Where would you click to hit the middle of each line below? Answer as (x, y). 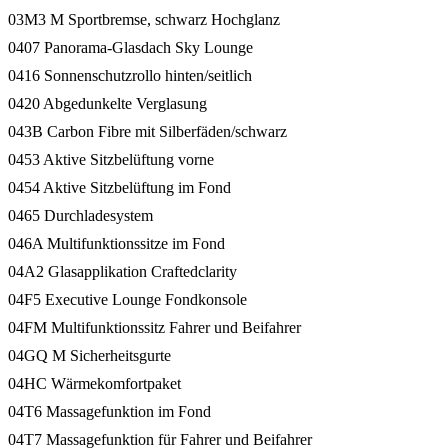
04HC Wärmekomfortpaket (94, 383)
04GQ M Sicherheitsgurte (89, 355)
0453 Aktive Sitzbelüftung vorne (111, 159)
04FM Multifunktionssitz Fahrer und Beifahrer (154, 327)
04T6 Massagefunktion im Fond (109, 411)
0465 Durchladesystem (80, 215)
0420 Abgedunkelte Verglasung (107, 103)
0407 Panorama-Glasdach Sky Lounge (130, 47)
